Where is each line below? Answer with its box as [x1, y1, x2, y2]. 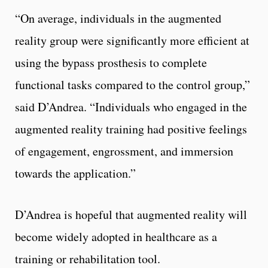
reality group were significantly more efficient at [15, 32, 249, 49]
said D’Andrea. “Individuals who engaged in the [15, 99, 247, 115]
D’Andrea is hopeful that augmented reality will [15, 206, 247, 223]
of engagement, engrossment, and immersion [15, 143, 233, 160]
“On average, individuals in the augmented [15, 10, 221, 27]
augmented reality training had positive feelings [15, 121, 247, 138]
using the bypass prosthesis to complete [15, 54, 207, 71]
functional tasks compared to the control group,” [15, 77, 250, 93]
